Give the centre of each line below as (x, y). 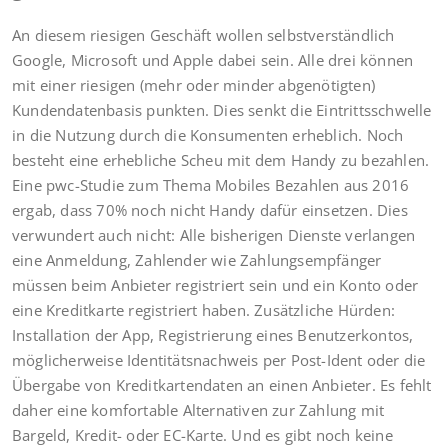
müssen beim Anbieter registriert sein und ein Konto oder (215, 285)
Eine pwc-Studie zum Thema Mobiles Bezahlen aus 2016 (211, 185)
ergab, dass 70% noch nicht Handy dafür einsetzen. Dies (210, 210)
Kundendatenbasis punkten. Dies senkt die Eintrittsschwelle (222, 110)
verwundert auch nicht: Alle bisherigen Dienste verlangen (214, 235)
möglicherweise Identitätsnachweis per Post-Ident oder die (219, 360)
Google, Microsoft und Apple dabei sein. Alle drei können (213, 60)
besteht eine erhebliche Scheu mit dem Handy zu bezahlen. (221, 160)
